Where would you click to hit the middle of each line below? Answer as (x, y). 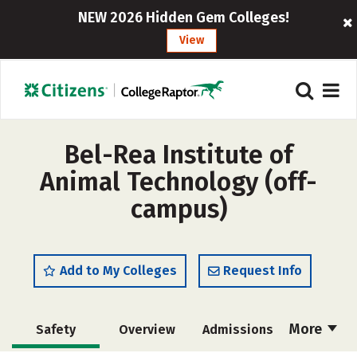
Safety (56, 330)
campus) (178, 209)
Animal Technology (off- (178, 182)
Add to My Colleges (118, 271)
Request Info (263, 271)
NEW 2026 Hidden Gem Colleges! (184, 18)
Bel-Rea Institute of (178, 155)
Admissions (237, 330)
